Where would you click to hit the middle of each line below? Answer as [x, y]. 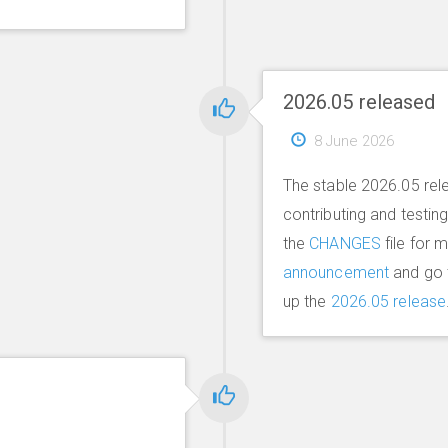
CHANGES [345, 243]
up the [306, 301]
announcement [336, 272]
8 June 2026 [354, 141]
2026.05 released [359, 101]
